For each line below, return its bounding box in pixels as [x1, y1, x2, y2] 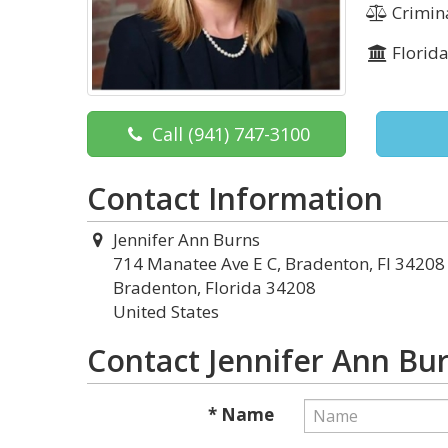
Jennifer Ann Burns [112, 228, 260, 252]
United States [113, 300, 219, 324]
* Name [207, 403, 274, 427]
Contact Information [87, 178, 383, 220]
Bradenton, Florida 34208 [113, 276, 316, 300]
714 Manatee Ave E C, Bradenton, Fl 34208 [113, 252, 445, 276]
